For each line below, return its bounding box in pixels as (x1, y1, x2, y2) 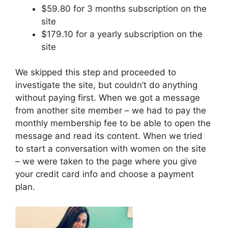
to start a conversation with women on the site (15, 144, 206, 154)
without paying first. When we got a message (15, 93, 200, 103)
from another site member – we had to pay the (15, 105, 206, 116)
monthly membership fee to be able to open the (15, 118, 211, 129)
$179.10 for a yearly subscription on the (41, 28, 203, 39)
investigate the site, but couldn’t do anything (15, 80, 197, 91)
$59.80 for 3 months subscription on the (41, 3, 207, 14)
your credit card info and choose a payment (15, 169, 194, 180)
